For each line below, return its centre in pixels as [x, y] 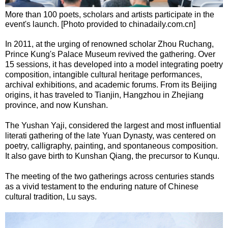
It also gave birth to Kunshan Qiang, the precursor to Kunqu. [112, 156]
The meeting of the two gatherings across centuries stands [110, 176]
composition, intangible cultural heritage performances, [104, 74]
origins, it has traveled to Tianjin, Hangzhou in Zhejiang [104, 95]
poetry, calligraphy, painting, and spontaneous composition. [111, 146]
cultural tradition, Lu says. [51, 196]
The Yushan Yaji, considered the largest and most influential [113, 125]
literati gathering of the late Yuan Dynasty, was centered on [110, 135]
